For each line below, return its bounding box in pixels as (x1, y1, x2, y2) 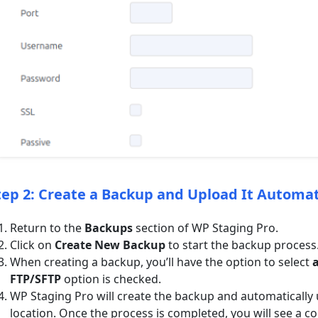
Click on (10, 236, 55, 253)
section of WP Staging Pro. (133, 219, 279, 236)
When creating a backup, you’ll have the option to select (10, 253, 310, 270)
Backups (84, 219, 133, 236)
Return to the (10, 219, 85, 236)
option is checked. (61, 270, 162, 287)
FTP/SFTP (10, 270, 62, 287)
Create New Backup (55, 236, 166, 253)
